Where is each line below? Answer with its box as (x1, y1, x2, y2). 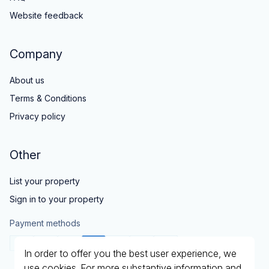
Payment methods (10, 217, 80, 228)
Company (10, 46, 62, 61)
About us (10, 74, 44, 85)
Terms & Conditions (10, 92, 86, 103)
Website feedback (10, 10, 83, 20)
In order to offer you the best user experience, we (24, 247, 237, 259)
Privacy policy (10, 110, 65, 121)
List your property (10, 175, 80, 186)
